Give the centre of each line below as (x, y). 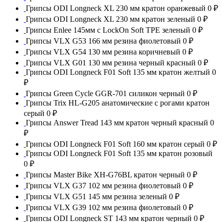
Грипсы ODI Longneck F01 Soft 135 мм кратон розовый (119, 153)
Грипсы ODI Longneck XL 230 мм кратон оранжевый (117, 8)
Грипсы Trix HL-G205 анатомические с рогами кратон (118, 103)
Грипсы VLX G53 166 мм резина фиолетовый (104, 41)
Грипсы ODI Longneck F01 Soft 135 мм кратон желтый (119, 72)
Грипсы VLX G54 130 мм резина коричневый (104, 52)
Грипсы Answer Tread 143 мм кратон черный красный (117, 122)
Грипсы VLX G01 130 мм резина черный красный (111, 62)
